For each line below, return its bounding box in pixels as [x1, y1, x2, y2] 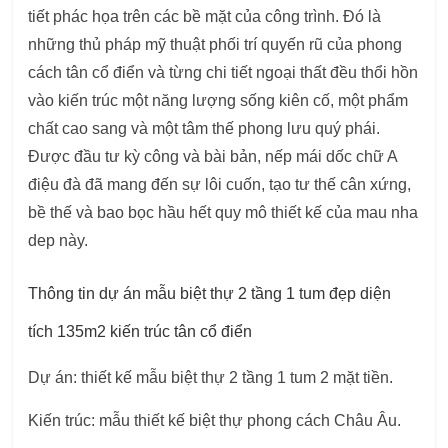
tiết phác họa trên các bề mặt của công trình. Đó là [28, 8, 382, 26]
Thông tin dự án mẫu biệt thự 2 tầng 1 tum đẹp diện [28, 285, 392, 303]
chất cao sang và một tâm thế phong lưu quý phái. [28, 120, 381, 138]
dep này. [28, 232, 89, 250]
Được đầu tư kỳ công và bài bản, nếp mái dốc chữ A [28, 148, 398, 166]
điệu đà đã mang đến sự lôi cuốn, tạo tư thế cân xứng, [28, 176, 412, 194]
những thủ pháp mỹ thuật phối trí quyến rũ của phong [28, 36, 403, 54]
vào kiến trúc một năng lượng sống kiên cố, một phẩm [28, 92, 409, 110]
